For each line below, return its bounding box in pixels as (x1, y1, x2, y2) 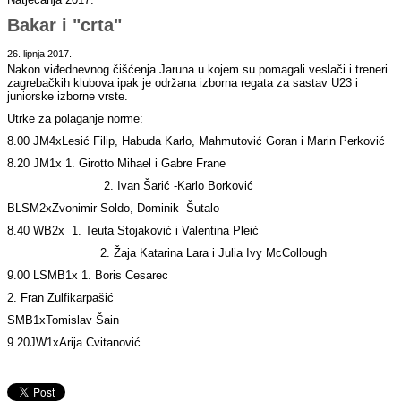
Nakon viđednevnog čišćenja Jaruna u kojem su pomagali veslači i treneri (7, 63, 388, 77)
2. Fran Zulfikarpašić (7, 291, 115, 305)
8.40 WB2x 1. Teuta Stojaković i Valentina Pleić (7, 224, 260, 238)
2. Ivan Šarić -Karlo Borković (7, 179, 254, 193)
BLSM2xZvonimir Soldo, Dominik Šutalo (7, 201, 220, 216)
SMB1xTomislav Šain (7, 313, 120, 328)
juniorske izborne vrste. (7, 90, 129, 104)
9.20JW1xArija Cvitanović (7, 336, 141, 350)
